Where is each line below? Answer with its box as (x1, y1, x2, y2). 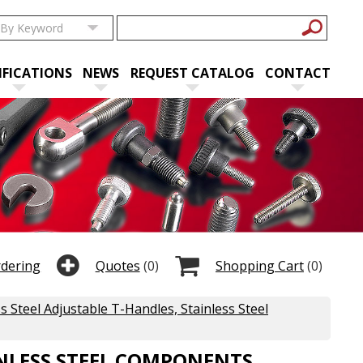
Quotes (95, 256, 140, 275)
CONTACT (265, 64, 331, 82)
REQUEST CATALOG (130, 64, 254, 82)
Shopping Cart (216, 256, 304, 275)
